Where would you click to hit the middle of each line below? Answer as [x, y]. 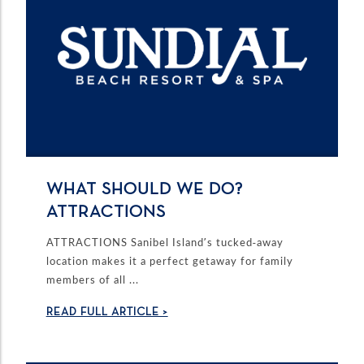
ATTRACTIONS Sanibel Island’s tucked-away [165, 243]
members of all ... [92, 280]
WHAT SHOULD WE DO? [144, 189]
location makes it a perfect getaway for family [169, 261]
